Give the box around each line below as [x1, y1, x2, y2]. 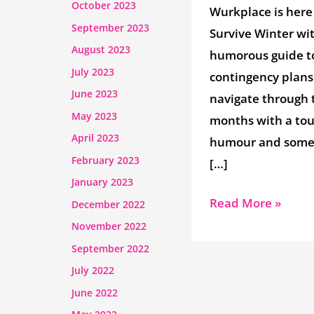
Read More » [209, 195, 281, 212]
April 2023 [71, 131, 119, 145]
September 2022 [71, 241, 149, 255]
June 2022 [71, 285, 118, 299]
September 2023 [71, 20, 149, 34]
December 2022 [71, 197, 145, 211]
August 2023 [71, 43, 130, 57]
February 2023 [71, 153, 139, 167]
